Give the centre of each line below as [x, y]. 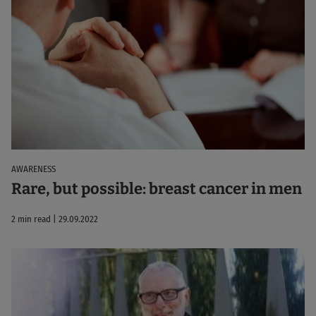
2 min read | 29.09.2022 [55, 219]
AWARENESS [34, 169]
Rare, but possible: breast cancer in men [157, 188]
